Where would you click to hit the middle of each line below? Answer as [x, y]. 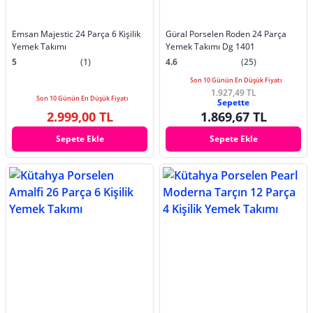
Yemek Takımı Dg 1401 [210, 47]
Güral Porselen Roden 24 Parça [226, 34]
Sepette [233, 103]
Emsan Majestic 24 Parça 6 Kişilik [76, 34]
